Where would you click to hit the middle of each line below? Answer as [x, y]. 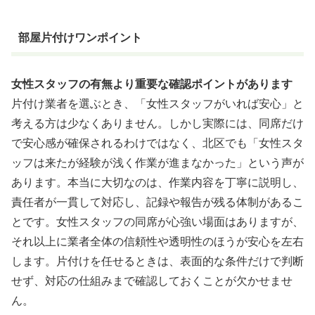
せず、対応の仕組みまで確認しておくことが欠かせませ [152, 281]
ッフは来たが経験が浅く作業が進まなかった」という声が [157, 162]
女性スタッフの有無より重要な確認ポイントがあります [152, 84]
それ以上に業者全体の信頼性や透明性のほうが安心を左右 [157, 241]
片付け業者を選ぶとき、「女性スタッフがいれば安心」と [157, 103]
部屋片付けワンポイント [80, 38]
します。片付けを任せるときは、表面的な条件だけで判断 [157, 261]
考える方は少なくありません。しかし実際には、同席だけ [157, 123]
